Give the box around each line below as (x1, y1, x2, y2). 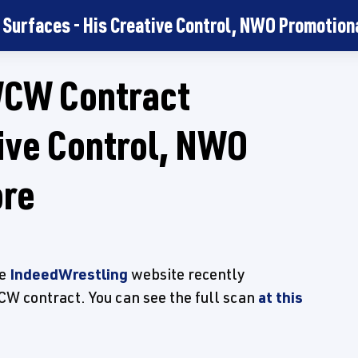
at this (258, 288, 303, 307)
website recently (128, 265, 245, 284)
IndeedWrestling (10, 265, 128, 284)
